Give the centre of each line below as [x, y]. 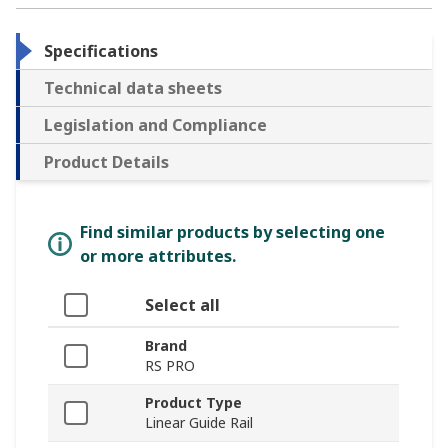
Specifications [101, 50]
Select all [182, 304]
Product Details [106, 161]
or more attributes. [158, 255]
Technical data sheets [133, 87]
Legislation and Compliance [155, 124]
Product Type [193, 402]
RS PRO [170, 365]
